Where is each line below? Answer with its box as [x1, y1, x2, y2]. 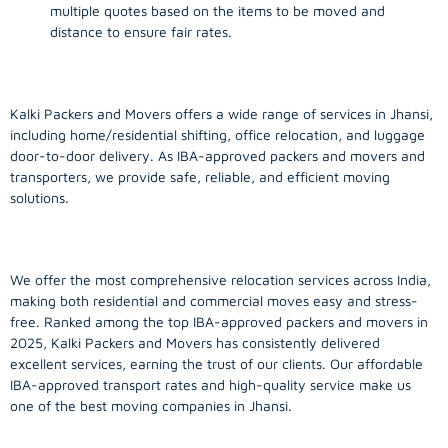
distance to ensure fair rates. [50, 22, 232, 40]
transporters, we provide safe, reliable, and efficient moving [10, 167, 390, 185]
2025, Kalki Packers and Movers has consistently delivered [10, 333, 380, 351]
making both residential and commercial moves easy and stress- [10, 291, 418, 309]
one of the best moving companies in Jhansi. [10, 396, 292, 414]
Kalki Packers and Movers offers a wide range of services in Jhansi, [10, 104, 433, 122]
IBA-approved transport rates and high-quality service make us [10, 375, 411, 393]
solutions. [10, 188, 69, 206]
